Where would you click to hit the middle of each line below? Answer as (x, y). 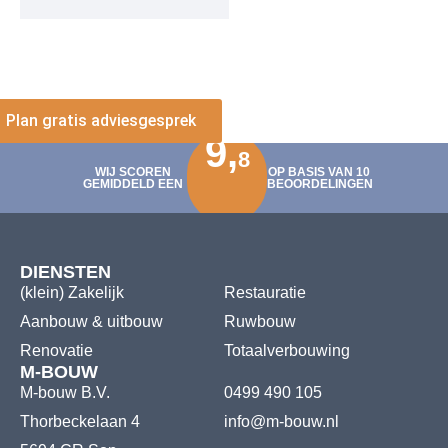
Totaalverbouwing (287, 350)
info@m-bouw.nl (281, 421)
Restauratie (265, 292)
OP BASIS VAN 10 (318, 171)
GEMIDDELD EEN (132, 183)
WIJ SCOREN (132, 171)
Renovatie (56, 350)
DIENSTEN (65, 271)
